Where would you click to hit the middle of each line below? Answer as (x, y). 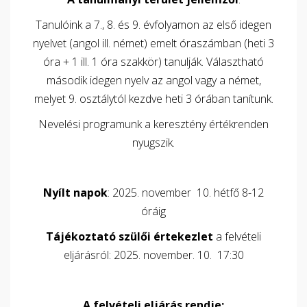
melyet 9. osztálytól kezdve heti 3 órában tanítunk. (153, 99)
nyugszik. (153, 143)
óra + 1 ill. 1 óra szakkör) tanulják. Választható (153, 62)
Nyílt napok (75, 193)
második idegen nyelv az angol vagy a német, (153, 80)
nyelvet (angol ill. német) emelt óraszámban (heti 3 (153, 43)
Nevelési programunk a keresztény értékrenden (153, 124)
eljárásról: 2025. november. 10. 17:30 (153, 255)
